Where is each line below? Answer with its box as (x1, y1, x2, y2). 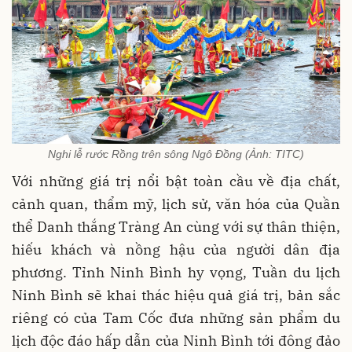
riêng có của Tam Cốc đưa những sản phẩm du (12, 309, 340, 328)
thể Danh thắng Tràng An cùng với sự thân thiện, (12, 218, 340, 236)
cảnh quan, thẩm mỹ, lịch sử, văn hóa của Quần (12, 195, 340, 214)
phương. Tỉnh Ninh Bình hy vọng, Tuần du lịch (12, 263, 340, 282)
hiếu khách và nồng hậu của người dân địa (12, 240, 340, 259)
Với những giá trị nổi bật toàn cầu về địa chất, (12, 172, 340, 191)
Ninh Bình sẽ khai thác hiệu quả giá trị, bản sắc (12, 286, 340, 305)
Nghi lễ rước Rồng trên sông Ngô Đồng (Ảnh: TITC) (48, 148, 304, 161)
